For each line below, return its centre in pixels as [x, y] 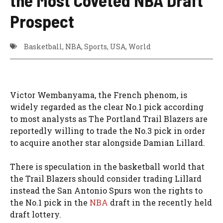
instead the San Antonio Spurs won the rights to [106, 190]
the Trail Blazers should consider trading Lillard [106, 178]
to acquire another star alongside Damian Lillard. [109, 142]
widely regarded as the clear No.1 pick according [107, 107]
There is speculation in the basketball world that [107, 166]
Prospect [42, 21]
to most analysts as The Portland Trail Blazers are [109, 118]
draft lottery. [37, 214]
